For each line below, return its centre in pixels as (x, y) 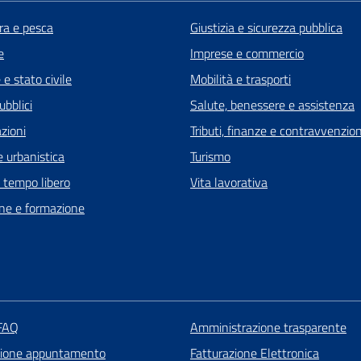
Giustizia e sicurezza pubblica (266, 28)
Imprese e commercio (247, 54)
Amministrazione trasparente (268, 328)
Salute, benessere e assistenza (272, 105)
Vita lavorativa (229, 183)
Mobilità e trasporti (241, 79)
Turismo (210, 157)
